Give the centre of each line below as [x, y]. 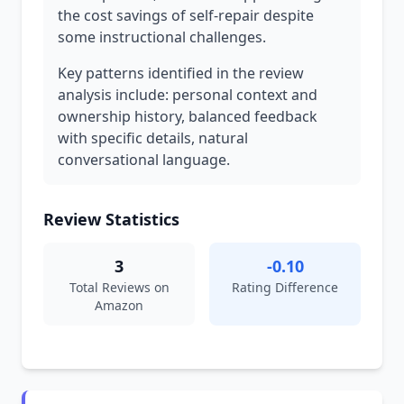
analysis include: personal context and [188, 95]
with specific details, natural [153, 138]
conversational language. [144, 160]
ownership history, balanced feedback [188, 116]
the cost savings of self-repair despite [186, 15]
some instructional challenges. [162, 37]
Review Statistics [111, 219]
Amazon [119, 305]
